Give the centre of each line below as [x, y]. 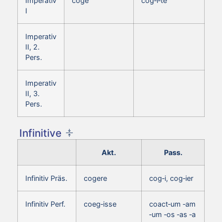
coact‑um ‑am [172, 204]
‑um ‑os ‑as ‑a [172, 214]
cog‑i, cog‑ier [171, 178]
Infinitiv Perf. [45, 204]
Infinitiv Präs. [46, 178]
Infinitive [40, 133]
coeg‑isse [100, 204]
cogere [95, 178]
